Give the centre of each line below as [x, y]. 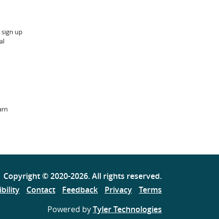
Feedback [80, 189]
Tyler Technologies [127, 209]
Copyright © [27, 176]
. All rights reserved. [125, 176]
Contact [41, 189]
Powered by [70, 209]
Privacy [118, 189]
